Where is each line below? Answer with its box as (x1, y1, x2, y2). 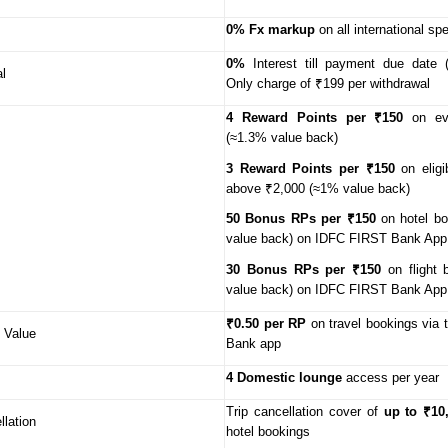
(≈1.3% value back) (226, 129, 338, 145)
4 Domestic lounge (226, 369, 342, 385)
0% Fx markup (226, 21, 319, 37)
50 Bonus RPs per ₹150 (226, 211, 376, 227)
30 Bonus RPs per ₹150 (226, 261, 381, 277)
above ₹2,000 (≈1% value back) (226, 180, 410, 196)
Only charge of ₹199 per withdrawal (226, 75, 430, 91)
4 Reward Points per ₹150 (226, 109, 404, 125)
